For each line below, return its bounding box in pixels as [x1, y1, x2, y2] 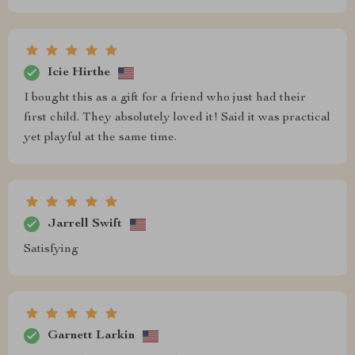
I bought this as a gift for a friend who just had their [24, 92, 306, 105]
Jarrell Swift [48, 217, 122, 231]
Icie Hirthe [48, 66, 110, 79]
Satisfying [24, 243, 78, 256]
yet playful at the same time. [24, 132, 177, 144]
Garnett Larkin [48, 329, 135, 342]
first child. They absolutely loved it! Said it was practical [24, 112, 330, 124]
